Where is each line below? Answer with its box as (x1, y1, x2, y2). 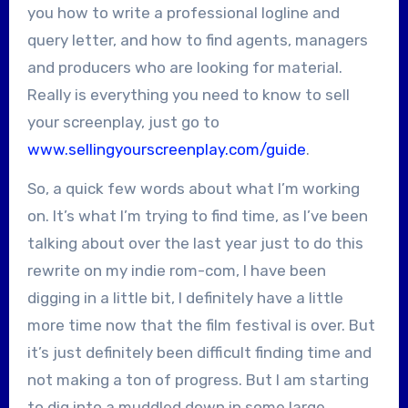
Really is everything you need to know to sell (26, 85, 350, 104)
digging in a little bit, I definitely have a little (26, 288, 343, 307)
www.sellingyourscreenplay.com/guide (26, 139, 306, 158)
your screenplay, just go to (26, 112, 219, 131)
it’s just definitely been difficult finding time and (26, 342, 372, 362)
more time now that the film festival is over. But (26, 315, 375, 334)
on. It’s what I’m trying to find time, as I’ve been (26, 206, 368, 225)
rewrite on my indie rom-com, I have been (26, 260, 326, 280)
